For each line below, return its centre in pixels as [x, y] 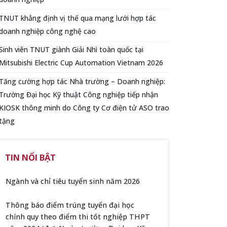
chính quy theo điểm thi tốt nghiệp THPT [78, 216]
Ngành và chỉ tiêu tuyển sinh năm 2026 [73, 181]
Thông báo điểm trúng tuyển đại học [70, 205]
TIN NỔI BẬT [30, 157]
